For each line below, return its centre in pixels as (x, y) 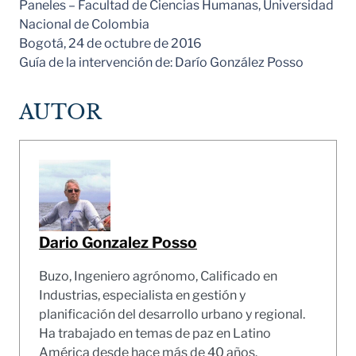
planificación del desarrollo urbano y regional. (172, 315)
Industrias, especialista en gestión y (142, 296)
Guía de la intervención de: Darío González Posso (161, 62)
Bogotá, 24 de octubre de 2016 (110, 43)
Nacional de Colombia (84, 24)
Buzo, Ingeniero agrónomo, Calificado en (158, 277)
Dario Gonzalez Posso (118, 243)
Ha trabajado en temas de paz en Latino (155, 334)
